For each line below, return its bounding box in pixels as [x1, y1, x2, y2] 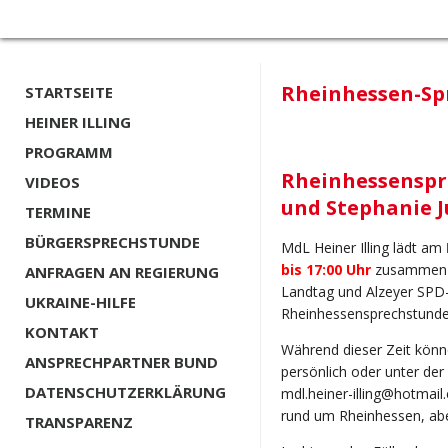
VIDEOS [25, 172, 80, 192]
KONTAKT [25, 322, 99, 342]
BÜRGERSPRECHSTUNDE [25, 232, 200, 252]
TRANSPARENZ [25, 412, 133, 432]
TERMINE [25, 202, 91, 222]
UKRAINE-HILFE [25, 292, 136, 312]
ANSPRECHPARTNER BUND [25, 352, 218, 372]
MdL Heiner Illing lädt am [281, 238, 446, 258]
